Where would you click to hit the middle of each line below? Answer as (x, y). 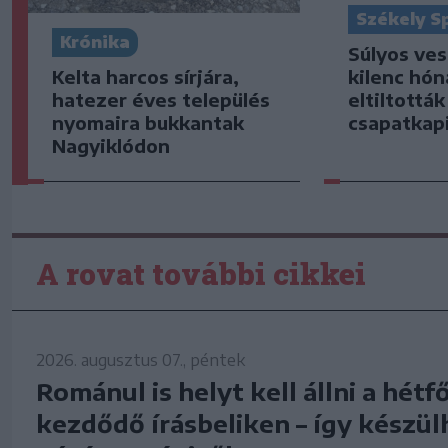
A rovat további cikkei (201, 273)
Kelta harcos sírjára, (145, 77)
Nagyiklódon (111, 146)
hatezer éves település (161, 100)
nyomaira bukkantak (148, 123)
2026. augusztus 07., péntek (140, 359)
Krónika (95, 42)
